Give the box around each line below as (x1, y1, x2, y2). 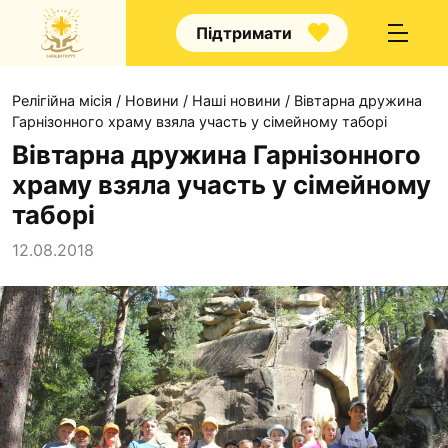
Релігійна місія (12, 92, 112, 109)
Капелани (287, 232, 361, 252)
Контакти (287, 368, 360, 388)
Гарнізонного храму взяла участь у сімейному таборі (12, 113, 387, 130)
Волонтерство (287, 266, 399, 286)
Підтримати (195, 23, 292, 43)
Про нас (263, 191, 338, 215)
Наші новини (192, 92, 281, 109)
